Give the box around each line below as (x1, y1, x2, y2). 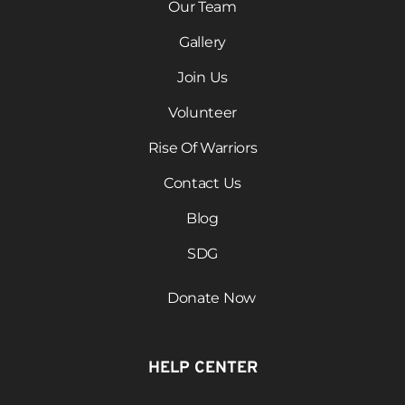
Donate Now (167, 289, 256, 307)
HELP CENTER (147, 358, 258, 380)
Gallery (179, 33, 226, 52)
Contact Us (164, 174, 241, 193)
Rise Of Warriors (147, 139, 258, 157)
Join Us (177, 69, 228, 87)
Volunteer (167, 104, 238, 122)
